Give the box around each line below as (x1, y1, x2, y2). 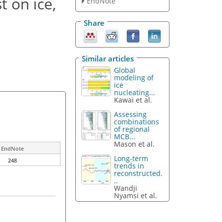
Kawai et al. (114, 95, 153, 105)
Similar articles (82, 54, 134, 64)
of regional (114, 124, 150, 134)
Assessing (114, 109, 147, 119)
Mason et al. (114, 139, 155, 149)
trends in (114, 161, 145, 170)
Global (114, 65, 136, 75)
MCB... (114, 131, 136, 141)
